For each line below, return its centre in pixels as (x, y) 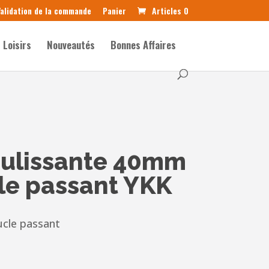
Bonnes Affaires (144, 45)
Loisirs (17, 45)
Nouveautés (71, 45)
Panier (114, 10)
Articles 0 (170, 10)
